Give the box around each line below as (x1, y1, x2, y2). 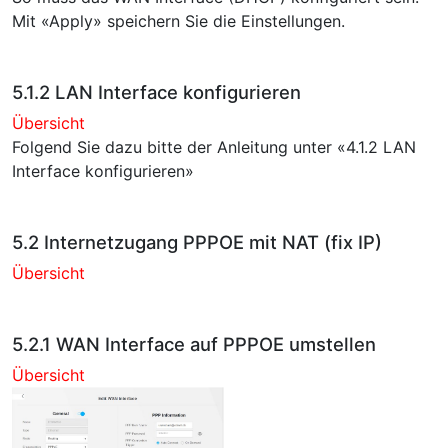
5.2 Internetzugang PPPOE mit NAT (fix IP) (12, 230, 382, 253)
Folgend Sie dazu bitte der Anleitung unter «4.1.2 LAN (12, 136, 416, 157)
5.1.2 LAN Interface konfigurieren (12, 80, 301, 103)
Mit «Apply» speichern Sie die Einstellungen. (12, 10, 345, 31)
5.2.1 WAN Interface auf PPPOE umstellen (12, 332, 376, 355)
